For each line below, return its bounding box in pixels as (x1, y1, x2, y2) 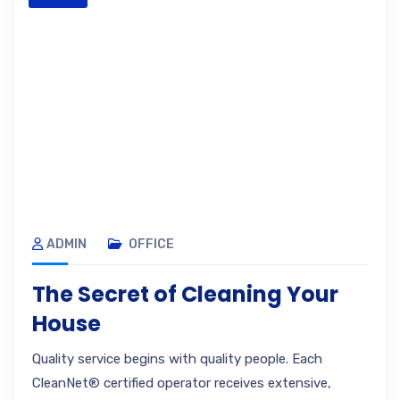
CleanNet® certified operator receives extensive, (32, 375, 331, 391)
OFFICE (129, 237, 174, 252)
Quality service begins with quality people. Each (32, 351, 322, 367)
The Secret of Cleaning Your (32, 279, 338, 309)
